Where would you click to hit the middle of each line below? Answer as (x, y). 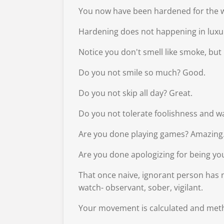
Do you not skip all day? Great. (135, 93)
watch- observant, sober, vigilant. (141, 187)
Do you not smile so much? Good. (142, 72)
